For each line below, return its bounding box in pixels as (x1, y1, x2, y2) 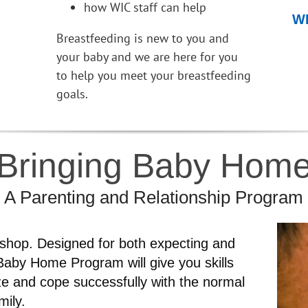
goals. (56, 85, 88, 102)
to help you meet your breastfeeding (56, 67, 251, 83)
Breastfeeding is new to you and (56, 30, 229, 46)
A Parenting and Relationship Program (4, 186, 304, 208)
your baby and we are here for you (56, 48, 238, 65)
